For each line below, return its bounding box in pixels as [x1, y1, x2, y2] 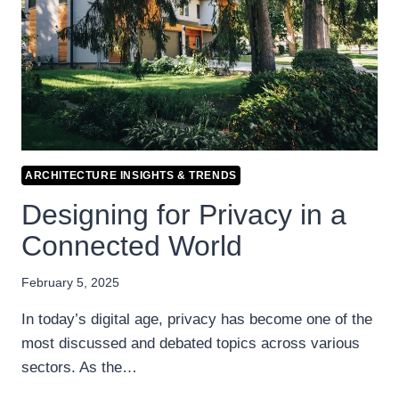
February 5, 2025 [21, 276, 119, 290]
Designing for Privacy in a [21, 198, 346, 231]
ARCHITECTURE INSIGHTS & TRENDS [25, 168, 237, 182]
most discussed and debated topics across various [21, 335, 360, 353]
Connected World [21, 229, 242, 262]
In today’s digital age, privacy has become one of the [21, 311, 372, 329]
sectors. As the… [21, 359, 137, 377]
